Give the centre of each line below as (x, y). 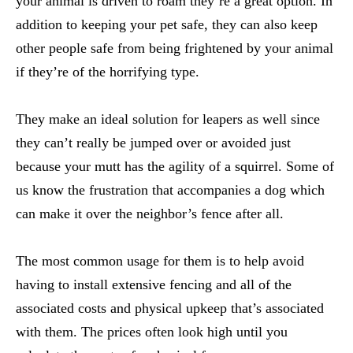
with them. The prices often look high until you (152, 332)
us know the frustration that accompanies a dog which (170, 190)
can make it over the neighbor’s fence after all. (150, 214)
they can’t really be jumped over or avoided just (153, 143)
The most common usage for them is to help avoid (160, 261)
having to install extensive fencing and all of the (154, 284)
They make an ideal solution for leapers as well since (168, 119)
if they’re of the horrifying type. (108, 72)
